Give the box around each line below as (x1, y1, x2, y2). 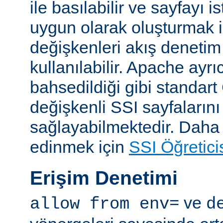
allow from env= (30, 194, 179, 214)
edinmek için (30, 137, 129, 157)
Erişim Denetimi (30, 167, 178, 189)
